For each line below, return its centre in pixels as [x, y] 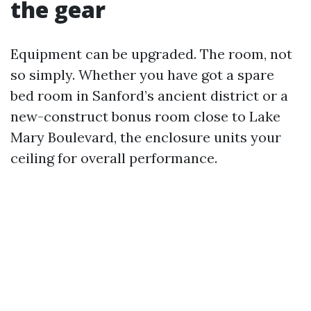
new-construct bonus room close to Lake [145, 116]
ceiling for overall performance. [114, 158]
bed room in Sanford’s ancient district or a [149, 95]
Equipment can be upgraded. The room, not [151, 54]
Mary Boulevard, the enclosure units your [146, 137]
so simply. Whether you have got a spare [142, 75]
